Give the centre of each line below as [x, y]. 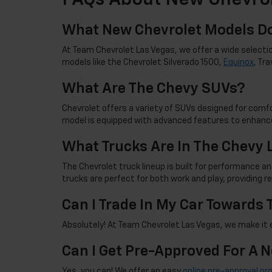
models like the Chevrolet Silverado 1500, [143, 63]
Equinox [239, 63]
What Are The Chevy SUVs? [154, 89]
